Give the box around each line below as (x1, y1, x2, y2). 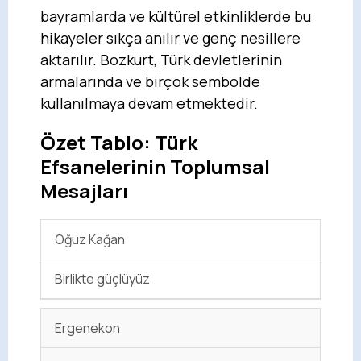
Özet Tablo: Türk (40, 128, 197, 156)
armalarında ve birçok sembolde (40, 71, 260, 91)
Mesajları (40, 176, 128, 204)
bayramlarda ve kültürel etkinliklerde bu (40, 6, 311, 26)
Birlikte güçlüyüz (55, 269, 151, 288)
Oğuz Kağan (55, 230, 126, 248)
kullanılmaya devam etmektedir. (40, 93, 258, 113)
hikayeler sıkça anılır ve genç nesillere (40, 27, 301, 48)
